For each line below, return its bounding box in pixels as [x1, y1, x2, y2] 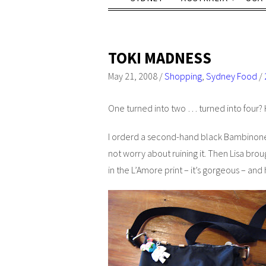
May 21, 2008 [108, 69, 157, 82]
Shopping [164, 69, 202, 82]
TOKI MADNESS [108, 47, 211, 68]
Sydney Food [206, 69, 257, 82]
